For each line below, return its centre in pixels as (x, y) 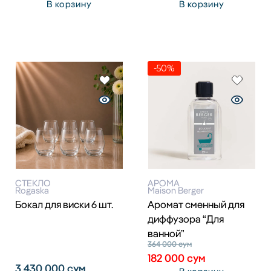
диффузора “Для (186, 219)
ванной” (166, 233)
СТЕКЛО (33, 183)
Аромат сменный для (196, 204)
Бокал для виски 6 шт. (64, 204)
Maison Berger (176, 191)
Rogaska (32, 191)
